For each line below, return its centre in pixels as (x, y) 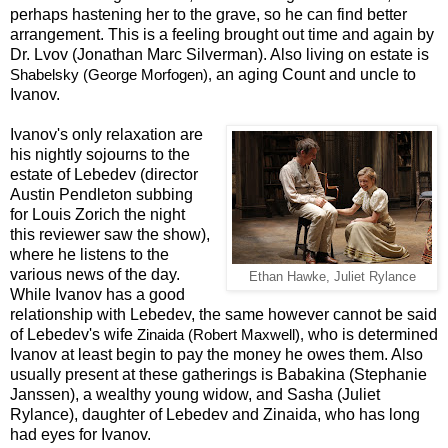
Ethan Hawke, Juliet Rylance (332, 276)
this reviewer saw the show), (110, 234)
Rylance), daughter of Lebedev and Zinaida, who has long (215, 414)
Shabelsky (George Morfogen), (111, 74)
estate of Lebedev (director (104, 174)
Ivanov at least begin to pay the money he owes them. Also (216, 354)
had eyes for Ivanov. (80, 434)
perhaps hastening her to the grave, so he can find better (208, 14)
